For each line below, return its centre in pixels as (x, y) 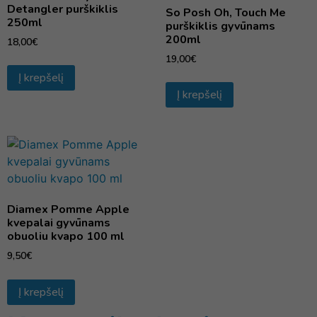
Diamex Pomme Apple (68, 210)
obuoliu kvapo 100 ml (66, 237)
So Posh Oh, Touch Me (226, 12)
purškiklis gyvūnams (220, 26)
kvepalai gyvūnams (59, 223)
